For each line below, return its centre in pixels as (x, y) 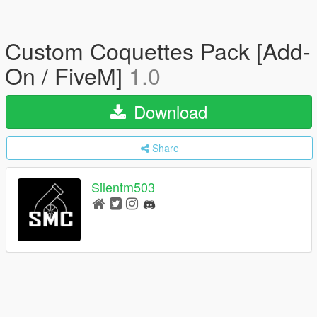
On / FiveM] (67, 75)
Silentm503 (123, 187)
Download (168, 111)
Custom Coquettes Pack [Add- (158, 50)
